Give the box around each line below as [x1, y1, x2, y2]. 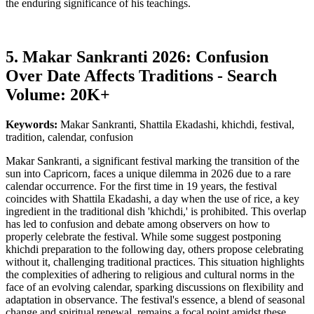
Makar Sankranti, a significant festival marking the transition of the [6, 155, 299, 168]
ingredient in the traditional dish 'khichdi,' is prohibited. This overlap [6, 205, 306, 218]
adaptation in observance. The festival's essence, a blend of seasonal [6, 294, 305, 306]
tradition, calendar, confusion [6, 131, 133, 144]
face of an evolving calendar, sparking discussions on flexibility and [6, 281, 303, 294]
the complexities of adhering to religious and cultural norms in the [6, 268, 294, 281]
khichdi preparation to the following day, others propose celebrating [6, 243, 303, 256]
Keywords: [6, 118, 60, 131]
